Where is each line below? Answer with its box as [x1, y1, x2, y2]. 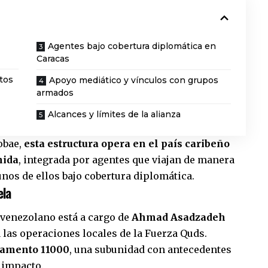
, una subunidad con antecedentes [69, 243, 232, 256]
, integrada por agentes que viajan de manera [19, 154, 234, 166]
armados [36, 87, 74, 98]
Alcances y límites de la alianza [48, 109, 181, 120]
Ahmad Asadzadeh [132, 211, 226, 224]
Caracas [36, 53, 70, 64]
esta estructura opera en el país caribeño [24, 138, 230, 150]
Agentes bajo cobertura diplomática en [48, 41, 217, 51]
